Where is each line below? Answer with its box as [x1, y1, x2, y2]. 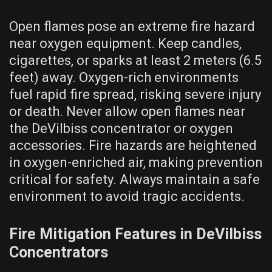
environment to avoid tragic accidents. [9, 188, 245, 204]
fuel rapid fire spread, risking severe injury [9, 86, 261, 102]
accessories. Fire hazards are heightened [9, 137, 257, 153]
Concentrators [9, 243, 108, 261]
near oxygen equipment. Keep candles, [9, 35, 242, 51]
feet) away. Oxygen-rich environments [9, 69, 239, 85]
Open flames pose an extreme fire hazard [9, 18, 255, 34]
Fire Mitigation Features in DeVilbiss [9, 225, 262, 243]
